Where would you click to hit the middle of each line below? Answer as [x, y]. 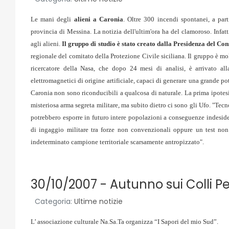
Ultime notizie [98, 201]
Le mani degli [52, 19]
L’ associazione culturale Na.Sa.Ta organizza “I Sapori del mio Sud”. [124, 222]
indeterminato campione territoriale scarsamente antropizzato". [117, 142]
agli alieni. [46, 44]
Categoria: [53, 201]
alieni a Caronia [98, 19]
